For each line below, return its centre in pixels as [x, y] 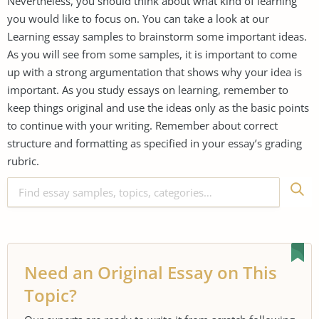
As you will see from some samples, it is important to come [152, 54]
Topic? [51, 295]
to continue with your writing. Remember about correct [142, 125]
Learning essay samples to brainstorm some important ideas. [157, 36]
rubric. [23, 161]
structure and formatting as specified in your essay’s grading [155, 143]
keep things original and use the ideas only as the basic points [158, 107]
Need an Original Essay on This [151, 272]
